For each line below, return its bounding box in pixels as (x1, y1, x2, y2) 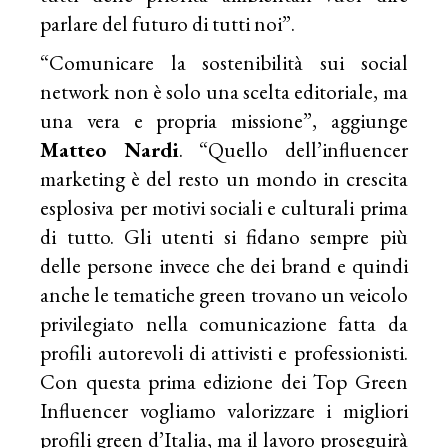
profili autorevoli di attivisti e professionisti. (40, 339, 408, 367)
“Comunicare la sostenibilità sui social (40, 49, 408, 77)
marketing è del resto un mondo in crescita (40, 165, 408, 193)
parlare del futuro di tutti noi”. (40, 10, 296, 38)
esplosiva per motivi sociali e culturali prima (40, 194, 408, 222)
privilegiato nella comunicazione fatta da (40, 310, 408, 338)
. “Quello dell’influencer (178, 136, 408, 164)
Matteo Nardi (40, 136, 179, 164)
